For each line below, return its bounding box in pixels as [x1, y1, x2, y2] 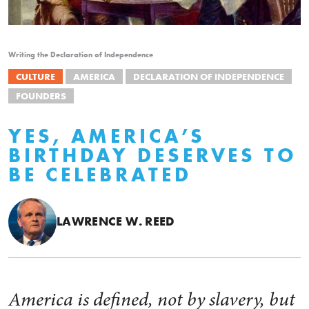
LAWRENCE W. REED [57, 212, 175, 229]
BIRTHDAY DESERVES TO [8, 142, 297, 167]
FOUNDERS [16, 89, 66, 102]
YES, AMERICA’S [8, 123, 206, 148]
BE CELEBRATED [8, 161, 192, 186]
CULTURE [16, 70, 55, 83]
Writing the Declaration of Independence [8, 49, 153, 59]
